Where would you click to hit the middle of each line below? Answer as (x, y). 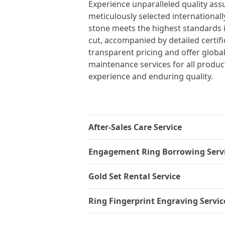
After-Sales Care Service (135, 127)
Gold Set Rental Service (134, 176)
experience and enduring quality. (151, 76)
